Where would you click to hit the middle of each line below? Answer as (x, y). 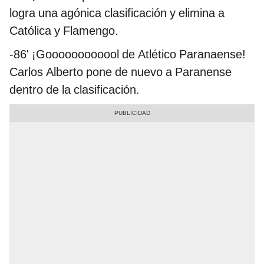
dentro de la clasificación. (75, 90)
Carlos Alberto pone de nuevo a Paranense (121, 72)
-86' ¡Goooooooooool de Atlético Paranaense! (128, 55)
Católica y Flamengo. (64, 31)
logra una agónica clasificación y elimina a (117, 13)
